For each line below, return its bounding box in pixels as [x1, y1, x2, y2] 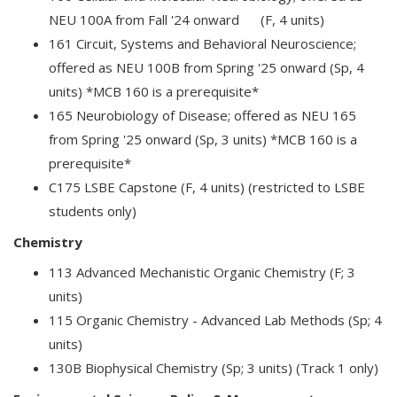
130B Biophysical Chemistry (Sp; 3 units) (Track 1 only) [49, 359, 378, 377]
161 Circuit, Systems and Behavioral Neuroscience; [49, 35, 356, 52]
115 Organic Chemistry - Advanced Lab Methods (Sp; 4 [49, 311, 382, 329]
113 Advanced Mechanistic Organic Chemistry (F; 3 [49, 263, 355, 281]
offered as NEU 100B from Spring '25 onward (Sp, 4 [49, 58, 364, 76]
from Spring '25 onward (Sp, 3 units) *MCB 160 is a [49, 130, 357, 148]
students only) [49, 202, 136, 220]
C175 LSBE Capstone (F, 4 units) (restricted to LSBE [49, 178, 365, 196]
